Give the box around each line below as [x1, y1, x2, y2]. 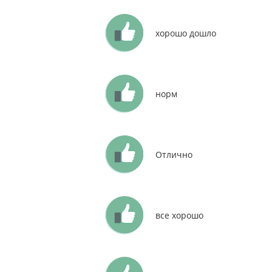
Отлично [155, 149, 192, 160]
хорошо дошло [155, 27, 216, 39]
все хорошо [155, 209, 203, 221]
